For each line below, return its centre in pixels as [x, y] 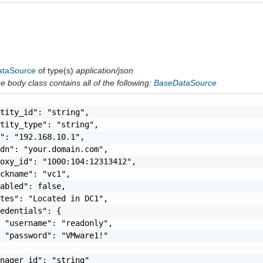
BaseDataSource [186, 82]
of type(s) [57, 70]
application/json [105, 70]
